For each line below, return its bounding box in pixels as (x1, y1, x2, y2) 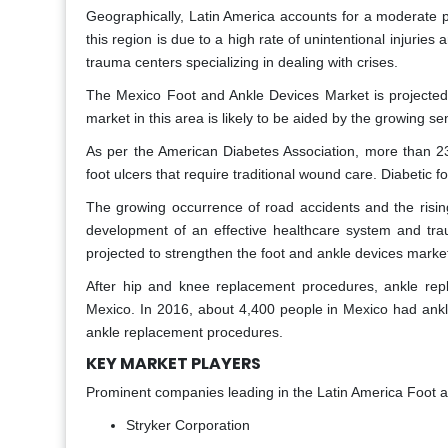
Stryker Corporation (126, 417, 250, 434)
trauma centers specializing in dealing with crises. (86, 54, 398, 71)
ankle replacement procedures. (86, 324, 283, 341)
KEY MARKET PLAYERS (86, 352, 261, 376)
